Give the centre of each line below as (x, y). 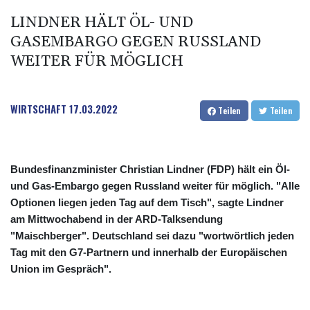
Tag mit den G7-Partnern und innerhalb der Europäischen (149, 252)
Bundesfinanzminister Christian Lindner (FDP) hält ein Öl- (150, 169)
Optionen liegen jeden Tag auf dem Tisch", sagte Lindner (147, 202)
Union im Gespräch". (61, 268)
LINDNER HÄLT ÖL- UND (102, 22)
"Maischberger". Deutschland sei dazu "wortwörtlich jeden (152, 235)
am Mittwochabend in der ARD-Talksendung (117, 219)
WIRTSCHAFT (38, 108)
